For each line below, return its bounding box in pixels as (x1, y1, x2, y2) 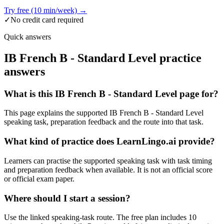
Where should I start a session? (4, 192, 130, 203)
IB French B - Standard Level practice (4, 51, 201, 64)
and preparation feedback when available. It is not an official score (4, 165, 212, 174)
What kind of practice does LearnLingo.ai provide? (4, 136, 215, 147)
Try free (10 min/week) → (4, 5, 87, 14)
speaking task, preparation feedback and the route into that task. (4, 117, 203, 126)
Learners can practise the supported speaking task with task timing (4, 156, 212, 165)
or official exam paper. (4, 174, 74, 183)
